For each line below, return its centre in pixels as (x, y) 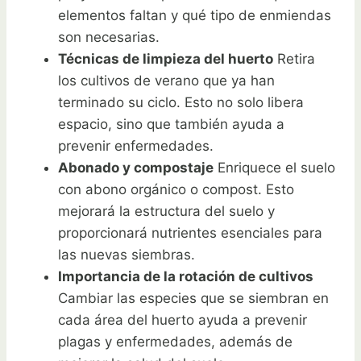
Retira (294, 58)
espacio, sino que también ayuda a (171, 124)
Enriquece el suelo (274, 167)
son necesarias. (109, 37)
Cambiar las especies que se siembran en (193, 298)
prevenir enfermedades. (136, 145)
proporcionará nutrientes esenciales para (190, 232)
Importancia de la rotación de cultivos (186, 276)
